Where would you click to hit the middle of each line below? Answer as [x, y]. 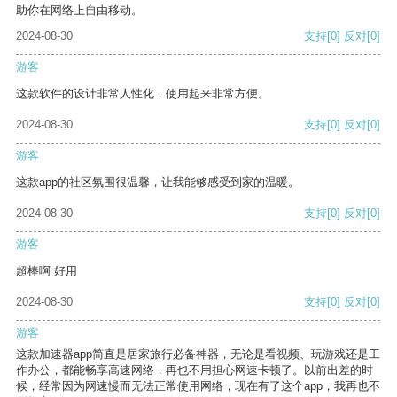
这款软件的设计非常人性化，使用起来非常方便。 [143, 94]
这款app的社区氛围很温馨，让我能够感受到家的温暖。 [158, 183]
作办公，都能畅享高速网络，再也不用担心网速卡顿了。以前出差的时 [195, 370]
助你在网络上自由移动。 [79, 11]
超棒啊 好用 [47, 271]
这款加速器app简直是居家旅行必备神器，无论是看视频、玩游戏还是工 [198, 354]
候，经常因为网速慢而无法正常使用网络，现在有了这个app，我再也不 [198, 386]
